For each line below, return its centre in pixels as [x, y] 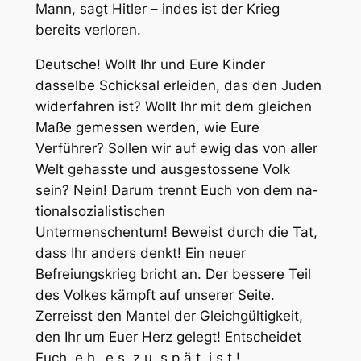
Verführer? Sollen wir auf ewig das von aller [176, 148]
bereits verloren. [88, 29]
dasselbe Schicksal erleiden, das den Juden [178, 85]
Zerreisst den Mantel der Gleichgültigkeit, [169, 315]
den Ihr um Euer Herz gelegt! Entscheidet [168, 336]
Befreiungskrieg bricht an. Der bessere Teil [173, 274]
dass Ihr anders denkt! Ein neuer [140, 253]
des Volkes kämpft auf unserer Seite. [155, 295]
